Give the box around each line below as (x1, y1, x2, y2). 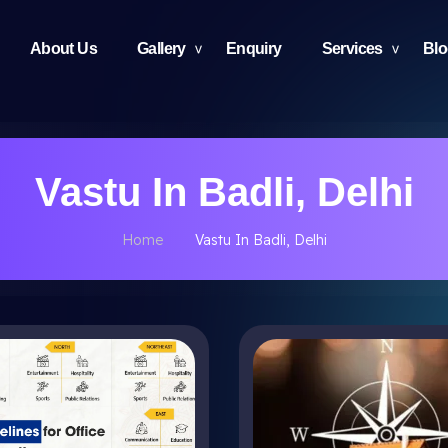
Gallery (136, 40, 186, 57)
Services (321, 40, 383, 57)
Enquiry (225, 40, 282, 57)
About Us (29, 40, 97, 57)
